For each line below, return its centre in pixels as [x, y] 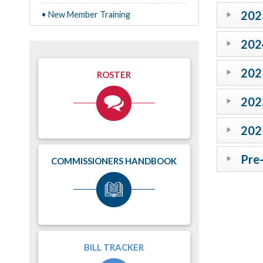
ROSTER [114, 75]
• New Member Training [86, 14]
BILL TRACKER [114, 247]
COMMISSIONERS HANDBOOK [114, 161]
